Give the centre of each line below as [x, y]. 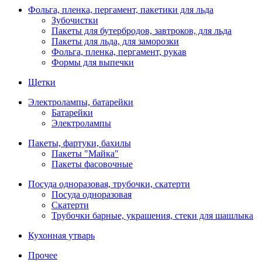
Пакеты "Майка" [85, 154]
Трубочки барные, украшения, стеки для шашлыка [152, 216]
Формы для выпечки [93, 62]
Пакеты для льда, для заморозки [115, 41]
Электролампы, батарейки [81, 102]
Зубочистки [75, 20]
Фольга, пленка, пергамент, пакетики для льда [121, 10]
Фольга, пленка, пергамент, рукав [119, 52]
